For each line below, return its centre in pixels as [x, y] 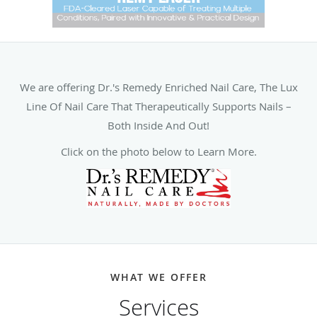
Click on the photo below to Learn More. [158, 151]
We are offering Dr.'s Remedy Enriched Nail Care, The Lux [158, 87]
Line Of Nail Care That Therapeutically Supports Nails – [158, 106]
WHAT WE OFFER [158, 277]
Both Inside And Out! [158, 125]
